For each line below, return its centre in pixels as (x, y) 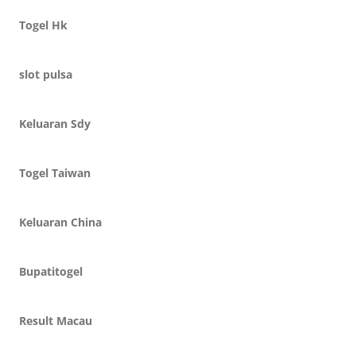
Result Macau (56, 321)
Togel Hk (43, 25)
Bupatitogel (51, 271)
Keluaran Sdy (55, 124)
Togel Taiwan (55, 173)
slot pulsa (46, 74)
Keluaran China (60, 222)
